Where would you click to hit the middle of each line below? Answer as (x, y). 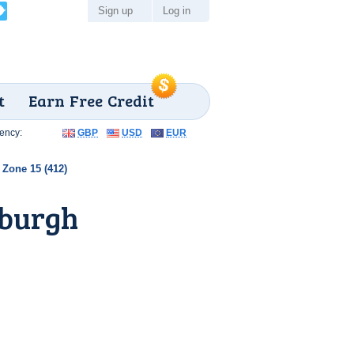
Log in (177, 11)
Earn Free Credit (91, 100)
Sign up (115, 11)
